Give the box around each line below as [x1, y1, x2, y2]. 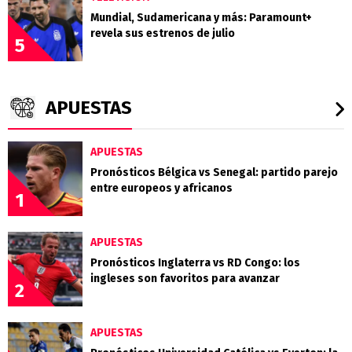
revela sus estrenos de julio [90, 26, 235, 40]
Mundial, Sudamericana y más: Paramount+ [90, 10, 312, 24]
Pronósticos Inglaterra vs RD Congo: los [90, 255, 300, 269]
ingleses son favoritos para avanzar [90, 271, 280, 285]
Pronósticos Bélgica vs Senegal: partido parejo [90, 165, 338, 179]
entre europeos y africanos [90, 181, 233, 195]
